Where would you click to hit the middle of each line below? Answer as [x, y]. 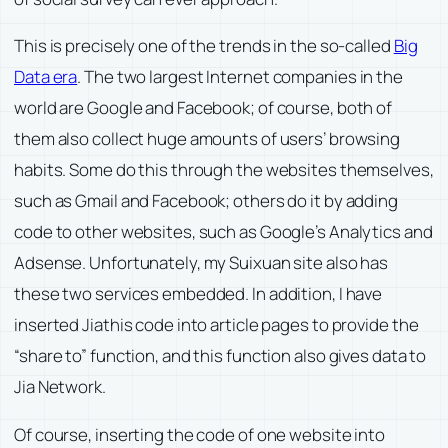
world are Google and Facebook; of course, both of [203, 108]
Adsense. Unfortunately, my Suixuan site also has [201, 263]
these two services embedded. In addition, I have [198, 294]
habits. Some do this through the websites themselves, [224, 170]
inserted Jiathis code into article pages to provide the [216, 325]
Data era [46, 77]
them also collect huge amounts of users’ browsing [207, 139]
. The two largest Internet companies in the [240, 77]
